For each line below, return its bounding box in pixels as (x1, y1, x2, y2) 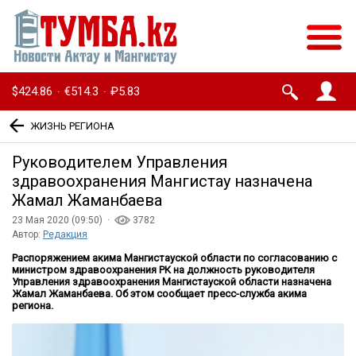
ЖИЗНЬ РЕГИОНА (30, 119, 114, 132)
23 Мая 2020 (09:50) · (12, 215, 114, 226)
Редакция (43, 229, 87, 241)
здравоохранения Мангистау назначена (12, 172, 312, 192)
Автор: (12, 229, 43, 241)
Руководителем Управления (12, 153, 227, 172)
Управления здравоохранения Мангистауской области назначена (12, 276, 331, 288)
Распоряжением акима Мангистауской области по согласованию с (12, 252, 337, 265)
